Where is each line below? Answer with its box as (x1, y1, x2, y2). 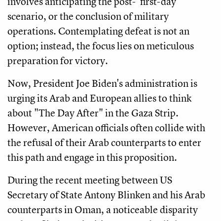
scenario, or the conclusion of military (7, 9, 169, 23)
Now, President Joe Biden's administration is (7, 76, 197, 90)
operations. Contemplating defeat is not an (7, 24, 189, 38)
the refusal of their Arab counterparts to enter (7, 136, 201, 149)
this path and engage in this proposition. (7, 150, 177, 164)
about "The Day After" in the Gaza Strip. (7, 106, 179, 120)
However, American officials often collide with (7, 121, 205, 135)
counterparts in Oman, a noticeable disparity (7, 203, 198, 217)
